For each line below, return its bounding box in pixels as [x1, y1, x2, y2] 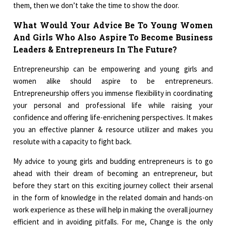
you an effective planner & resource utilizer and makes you [13, 125, 213, 135]
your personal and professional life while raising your [13, 100, 213, 110]
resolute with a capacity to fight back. [13, 137, 132, 147]
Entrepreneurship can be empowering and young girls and [13, 64, 213, 74]
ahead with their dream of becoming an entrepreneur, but [13, 168, 213, 179]
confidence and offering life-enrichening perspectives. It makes [13, 112, 213, 123]
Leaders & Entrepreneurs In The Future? [13, 44, 178, 55]
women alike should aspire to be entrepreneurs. [13, 76, 213, 86]
